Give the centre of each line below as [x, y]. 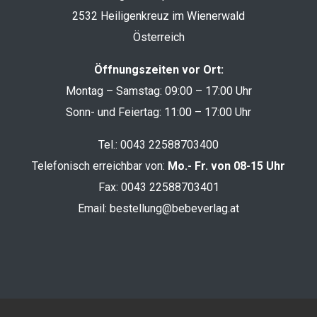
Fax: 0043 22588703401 [158, 187]
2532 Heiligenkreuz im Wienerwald [158, 16]
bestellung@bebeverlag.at [174, 208]
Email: [94, 208]
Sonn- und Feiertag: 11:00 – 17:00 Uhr [158, 112]
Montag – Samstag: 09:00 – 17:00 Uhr [158, 91]
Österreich [158, 37]
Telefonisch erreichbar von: [98, 166]
